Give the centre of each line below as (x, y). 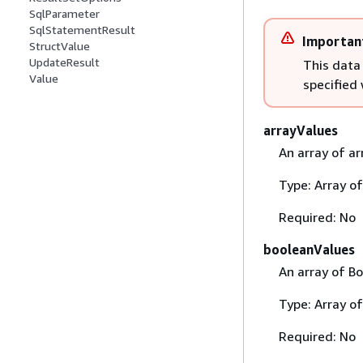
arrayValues (301, 130)
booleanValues (309, 249)
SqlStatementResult (82, 30)
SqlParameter (64, 14)
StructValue (60, 46)
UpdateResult (64, 62)
